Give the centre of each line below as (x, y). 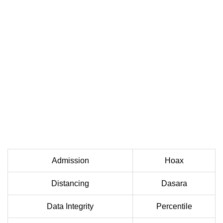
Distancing (70, 184)
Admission (70, 161)
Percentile (174, 207)
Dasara (174, 184)
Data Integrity (70, 207)
